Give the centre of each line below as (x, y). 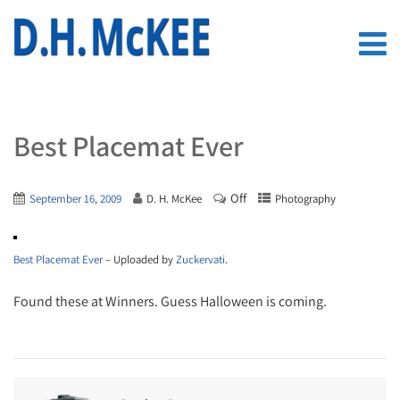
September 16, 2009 (75, 199)
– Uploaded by (139, 259)
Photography (305, 199)
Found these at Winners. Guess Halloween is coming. (170, 301)
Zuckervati (200, 259)
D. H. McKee (174, 199)
